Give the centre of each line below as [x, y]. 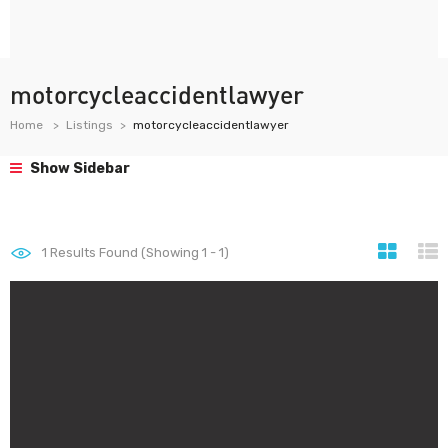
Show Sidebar [78, 168]
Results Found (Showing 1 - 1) [138, 252]
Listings [89, 125]
